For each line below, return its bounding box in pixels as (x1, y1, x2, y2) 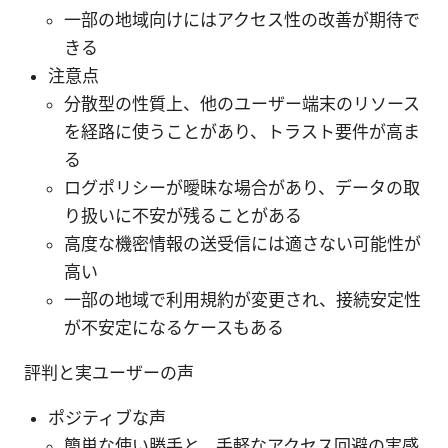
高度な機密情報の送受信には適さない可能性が (64, 233, 421, 254)
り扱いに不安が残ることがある (64, 205, 302, 226)
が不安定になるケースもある (64, 317, 284, 338)
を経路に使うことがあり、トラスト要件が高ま (64, 121, 420, 142)
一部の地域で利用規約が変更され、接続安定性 (64, 289, 421, 310)
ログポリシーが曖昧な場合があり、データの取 (64, 177, 420, 198)
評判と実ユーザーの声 (24, 362, 194, 383)
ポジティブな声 (48, 407, 166, 428)
